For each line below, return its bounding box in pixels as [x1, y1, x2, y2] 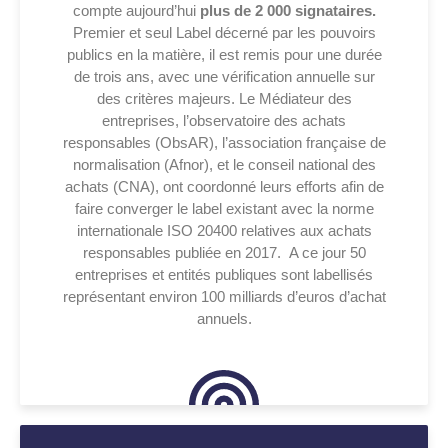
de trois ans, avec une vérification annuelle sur [73, 67, 375, 85]
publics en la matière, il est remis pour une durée [66, 45, 382, 63]
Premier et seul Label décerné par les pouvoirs [72, 23, 376, 41]
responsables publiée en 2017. [82, 243, 289, 261]
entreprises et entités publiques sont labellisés [75, 265, 373, 283]
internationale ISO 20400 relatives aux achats [76, 221, 372, 239]
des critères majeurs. [96, 89, 239, 107]
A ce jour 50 [288, 243, 366, 261]
